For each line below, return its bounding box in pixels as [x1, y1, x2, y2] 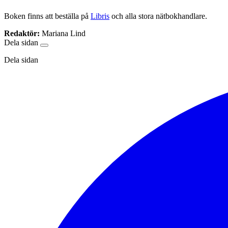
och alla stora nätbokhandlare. [109, 11, 207, 20]
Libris [91, 11, 109, 20]
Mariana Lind [42, 28, 85, 38]
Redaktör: [4, 28, 40, 38]
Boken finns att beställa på [4, 11, 91, 20]
